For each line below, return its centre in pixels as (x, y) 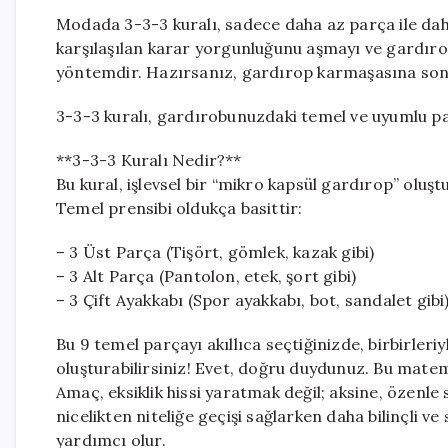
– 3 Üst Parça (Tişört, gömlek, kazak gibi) (215, 252)
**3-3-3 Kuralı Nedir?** (149, 160)
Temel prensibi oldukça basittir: (179, 208)
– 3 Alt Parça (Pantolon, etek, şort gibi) (206, 276)
